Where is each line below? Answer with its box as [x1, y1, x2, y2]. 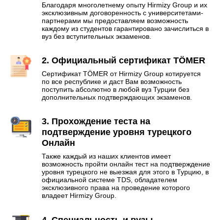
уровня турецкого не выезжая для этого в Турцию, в [42, 168, 209, 176]
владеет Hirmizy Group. [42, 192, 116, 200]
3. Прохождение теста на [42, 116, 150, 127]
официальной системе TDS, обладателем [42, 176, 177, 184]
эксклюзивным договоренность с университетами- [42, 9, 203, 17]
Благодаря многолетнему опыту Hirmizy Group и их [42, 1, 207, 9]
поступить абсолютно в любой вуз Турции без [42, 85, 189, 94]
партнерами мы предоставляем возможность [42, 17, 188, 25]
